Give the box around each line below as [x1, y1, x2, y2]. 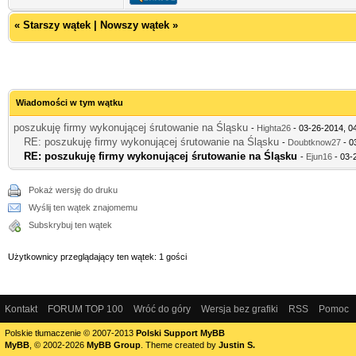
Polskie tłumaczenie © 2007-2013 [5, 327, 136, 338]
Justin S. [219, 339, 255, 350]
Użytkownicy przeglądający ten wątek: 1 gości [8, 251, 187, 261]
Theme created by [145, 339, 219, 350]
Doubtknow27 [288, 137, 341, 147]
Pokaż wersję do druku [29, 184, 118, 195]
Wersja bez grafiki [201, 303, 278, 315]
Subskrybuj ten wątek [29, 219, 112, 230]
